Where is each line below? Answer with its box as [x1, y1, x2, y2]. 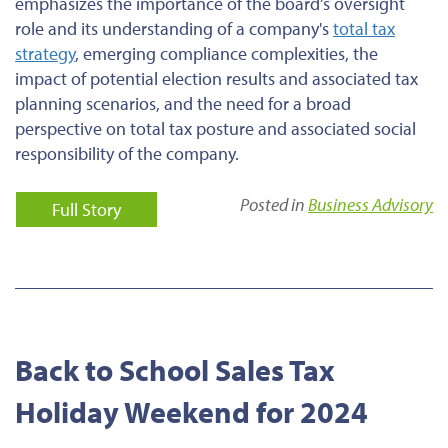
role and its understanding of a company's [15, 16, 333, 40]
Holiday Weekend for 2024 [15, 392, 368, 431]
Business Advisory [308, 192, 433, 216]
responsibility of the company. [15, 141, 239, 165]
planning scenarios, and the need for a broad [15, 91, 351, 115]
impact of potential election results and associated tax [15, 66, 418, 90]
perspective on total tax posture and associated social [15, 116, 416, 140]
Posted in [240, 192, 308, 216]
